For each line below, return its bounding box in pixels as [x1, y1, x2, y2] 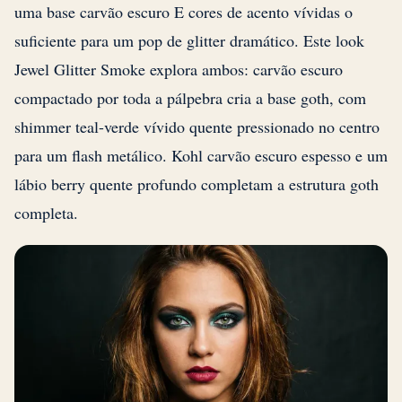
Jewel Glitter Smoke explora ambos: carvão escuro [14, 57, 343, 80]
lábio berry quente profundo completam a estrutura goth [14, 172, 379, 195]
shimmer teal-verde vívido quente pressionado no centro [14, 115, 380, 137]
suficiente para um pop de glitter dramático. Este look [14, 29, 364, 51]
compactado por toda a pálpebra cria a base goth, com [14, 86, 366, 109]
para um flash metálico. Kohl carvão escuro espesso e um [14, 144, 388, 166]
